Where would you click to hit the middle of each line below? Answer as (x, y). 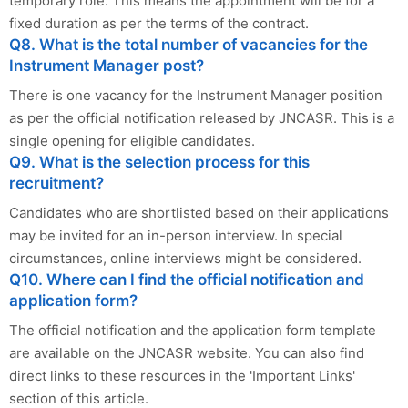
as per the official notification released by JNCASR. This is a (202, 117)
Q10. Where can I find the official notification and (187, 279)
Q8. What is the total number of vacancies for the (189, 44)
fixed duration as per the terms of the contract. (159, 23)
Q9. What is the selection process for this (159, 162)
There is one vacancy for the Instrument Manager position (196, 95)
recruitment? (56, 183)
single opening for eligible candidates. (132, 140)
